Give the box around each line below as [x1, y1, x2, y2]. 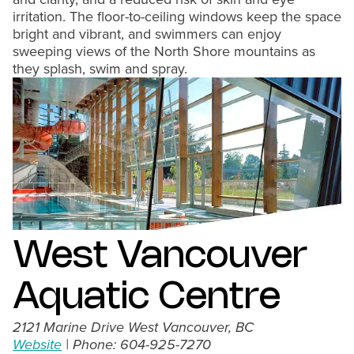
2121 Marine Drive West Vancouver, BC [13, 318, 254, 336]
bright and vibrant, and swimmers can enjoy [13, 25, 281, 43]
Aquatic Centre [13, 280, 281, 315]
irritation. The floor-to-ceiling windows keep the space [13, 8, 341, 25]
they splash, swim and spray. [13, 60, 187, 77]
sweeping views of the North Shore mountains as [13, 43, 315, 60]
